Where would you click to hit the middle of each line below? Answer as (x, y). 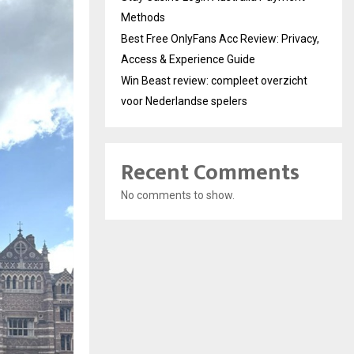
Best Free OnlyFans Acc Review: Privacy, (220, 39)
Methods (143, 18)
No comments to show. (178, 196)
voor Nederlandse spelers (184, 102)
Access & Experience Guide (188, 60)
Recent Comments (210, 173)
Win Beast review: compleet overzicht (214, 81)
